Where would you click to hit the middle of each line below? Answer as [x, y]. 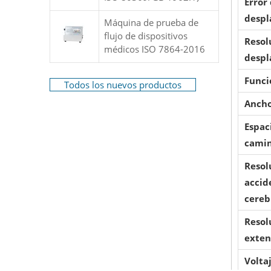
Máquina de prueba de [151, 22]
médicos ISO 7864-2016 [155, 49]
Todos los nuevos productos [123, 85]
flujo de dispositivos [146, 36]
